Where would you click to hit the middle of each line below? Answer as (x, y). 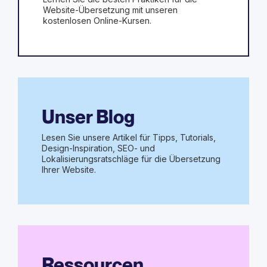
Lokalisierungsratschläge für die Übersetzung (131, 159)
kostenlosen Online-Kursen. (97, 20)
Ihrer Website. (69, 169)
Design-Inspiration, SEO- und (98, 148)
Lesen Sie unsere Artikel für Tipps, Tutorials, (129, 137)
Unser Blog (88, 117)
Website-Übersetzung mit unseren (110, 10)
